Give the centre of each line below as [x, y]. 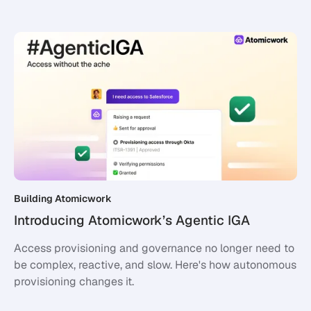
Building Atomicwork [63, 199]
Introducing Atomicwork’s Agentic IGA [132, 221]
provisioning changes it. [74, 282]
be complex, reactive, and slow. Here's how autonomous [155, 265]
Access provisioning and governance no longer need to [154, 249]
